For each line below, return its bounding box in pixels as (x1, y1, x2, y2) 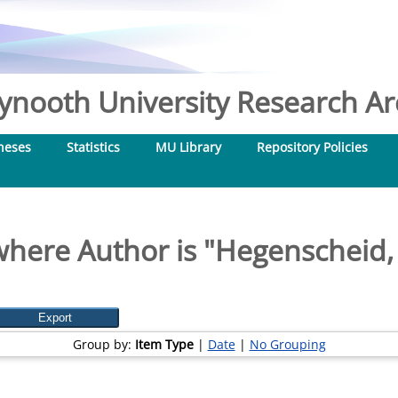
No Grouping (249, 336, 326, 353)
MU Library (155, 139, 221, 155)
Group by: (72, 336, 135, 353)
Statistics (67, 139, 120, 155)
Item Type (134, 336, 194, 353)
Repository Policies (257, 139, 368, 155)
